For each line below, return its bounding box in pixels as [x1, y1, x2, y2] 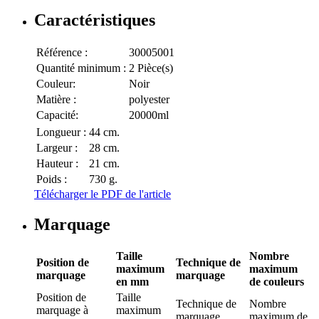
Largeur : [36, 141, 78, 154]
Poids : [36, 172, 67, 185]
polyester [129, 93, 169, 105]
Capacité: [36, 108, 78, 121]
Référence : [36, 46, 88, 58]
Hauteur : [36, 157, 78, 169]
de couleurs [249, 276, 304, 288]
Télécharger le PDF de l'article [34, 187, 171, 200]
